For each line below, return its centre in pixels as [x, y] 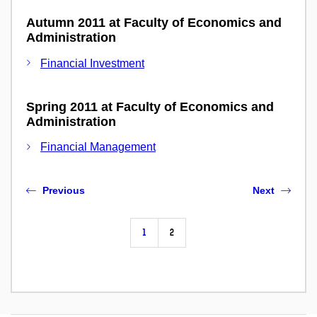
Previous [64, 191]
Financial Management [98, 147]
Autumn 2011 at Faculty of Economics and [154, 23]
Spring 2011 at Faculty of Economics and [150, 106]
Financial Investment [92, 63]
